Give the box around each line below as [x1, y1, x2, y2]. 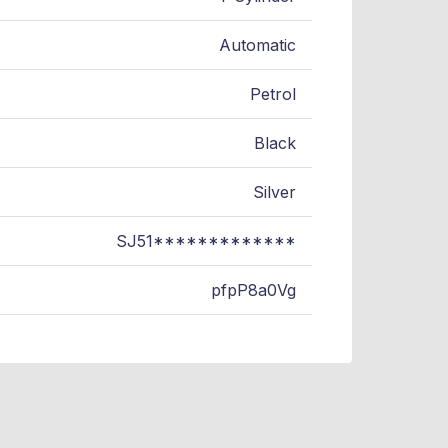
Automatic [219, 35, 296, 56]
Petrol [250, 84, 296, 105]
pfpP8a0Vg [211, 280, 296, 301]
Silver [253, 182, 296, 203]
